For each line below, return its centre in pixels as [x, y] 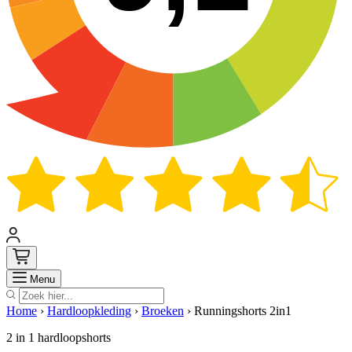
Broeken [163, 311]
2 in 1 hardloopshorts [59, 338]
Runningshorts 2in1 [243, 311]
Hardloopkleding [89, 311]
